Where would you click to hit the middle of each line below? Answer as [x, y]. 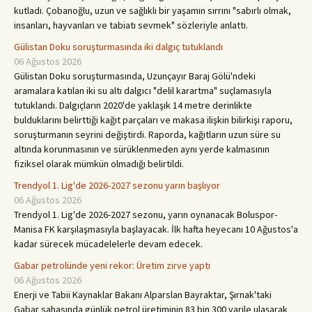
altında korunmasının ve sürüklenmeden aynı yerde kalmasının [142, 149]
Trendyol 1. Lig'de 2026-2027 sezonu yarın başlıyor [117, 185]
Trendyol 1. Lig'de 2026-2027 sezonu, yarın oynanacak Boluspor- [146, 214]
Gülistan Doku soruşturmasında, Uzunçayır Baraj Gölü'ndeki [135, 76]
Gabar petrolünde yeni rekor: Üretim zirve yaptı [112, 265]
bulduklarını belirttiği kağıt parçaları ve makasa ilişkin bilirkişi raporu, [153, 120]
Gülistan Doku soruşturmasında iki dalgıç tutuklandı [118, 47]
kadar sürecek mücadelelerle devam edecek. [108, 244]
